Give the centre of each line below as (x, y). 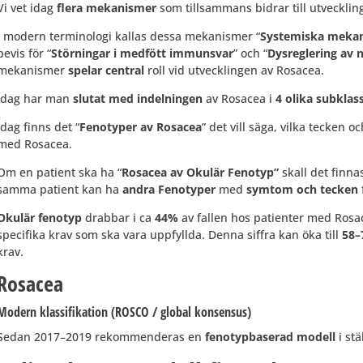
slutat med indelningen (139, 98)
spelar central (107, 70)
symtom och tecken (302, 189)
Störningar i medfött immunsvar (142, 53)
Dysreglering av (310, 53)
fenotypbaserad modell (270, 337)
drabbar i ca (118, 218)
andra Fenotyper (170, 189)
